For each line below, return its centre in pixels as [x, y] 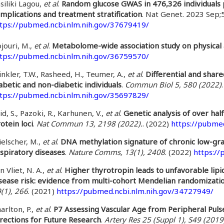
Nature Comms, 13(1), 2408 [117, 152]
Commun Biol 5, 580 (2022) [173, 84]
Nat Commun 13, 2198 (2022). [89, 123]
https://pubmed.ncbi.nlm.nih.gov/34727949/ [135, 191]
